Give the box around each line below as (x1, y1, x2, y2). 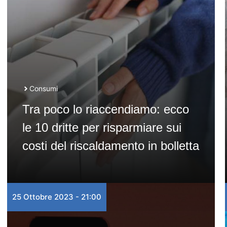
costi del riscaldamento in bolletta (22, 139, 199, 153)
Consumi (29, 84, 58, 93)
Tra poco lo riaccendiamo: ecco (22, 102, 189, 116)
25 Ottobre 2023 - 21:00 (12, 192, 101, 202)
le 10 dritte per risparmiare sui (22, 121, 181, 134)
